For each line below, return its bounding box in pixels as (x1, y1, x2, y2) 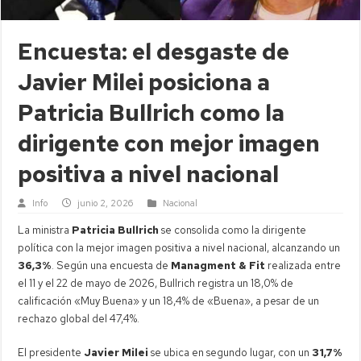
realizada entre (265, 258, 342, 272)
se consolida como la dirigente (159, 222, 307, 237)
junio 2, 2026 (77, 197, 134, 209)
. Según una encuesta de (52, 258, 172, 272)
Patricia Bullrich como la (18, 97, 285, 128)
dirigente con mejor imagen (18, 127, 321, 159)
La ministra (18, 222, 73, 237)
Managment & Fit (171, 258, 266, 272)
